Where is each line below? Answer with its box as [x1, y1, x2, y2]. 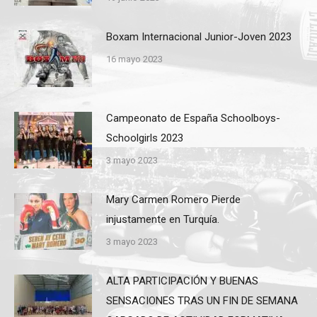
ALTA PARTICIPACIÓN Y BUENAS [106, 275, 258, 288]
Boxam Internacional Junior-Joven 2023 [106, 30, 292, 44]
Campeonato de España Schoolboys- [106, 112, 280, 125]
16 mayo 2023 [106, 54, 163, 65]
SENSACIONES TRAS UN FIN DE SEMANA [106, 294, 298, 308]
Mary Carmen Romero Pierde [106, 193, 241, 207]
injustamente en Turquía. [106, 213, 219, 226]
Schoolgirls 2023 [106, 132, 183, 145]
